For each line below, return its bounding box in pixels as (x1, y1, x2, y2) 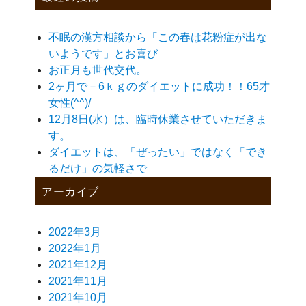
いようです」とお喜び (48, 48, 158, 60)
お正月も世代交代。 (48, 64, 148, 76)
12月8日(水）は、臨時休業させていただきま (48, 113, 268, 126)
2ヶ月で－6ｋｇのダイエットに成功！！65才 (48, 81, 270, 93)
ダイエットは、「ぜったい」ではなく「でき (48, 146, 268, 158)
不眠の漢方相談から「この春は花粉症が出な (48, 31, 268, 44)
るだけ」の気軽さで (48, 163, 148, 175)
